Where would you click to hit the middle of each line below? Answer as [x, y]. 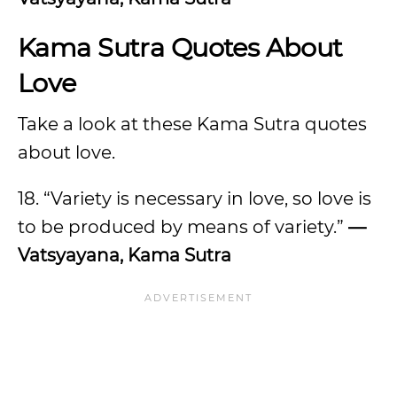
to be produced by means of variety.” [183, 227]
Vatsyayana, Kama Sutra [125, 255]
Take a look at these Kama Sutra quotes [192, 124]
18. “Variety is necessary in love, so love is [195, 198]
